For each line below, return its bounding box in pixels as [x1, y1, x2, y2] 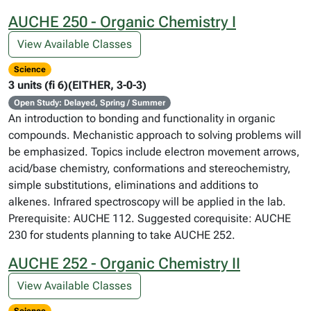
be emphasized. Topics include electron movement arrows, [8, 145, 300, 158]
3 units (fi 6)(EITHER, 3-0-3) [8, 78, 146, 92]
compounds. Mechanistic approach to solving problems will [8, 128, 301, 142]
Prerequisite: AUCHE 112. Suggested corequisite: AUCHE [8, 212, 291, 225]
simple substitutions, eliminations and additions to [8, 178, 258, 192]
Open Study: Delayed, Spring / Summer [13, 98, 165, 108]
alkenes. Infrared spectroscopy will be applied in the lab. [8, 195, 286, 208]
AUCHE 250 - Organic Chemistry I [8, 13, 236, 31]
